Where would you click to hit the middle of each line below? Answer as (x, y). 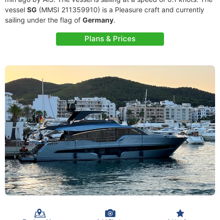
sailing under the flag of (44, 20)
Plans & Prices (110, 39)
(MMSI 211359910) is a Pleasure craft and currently (121, 10)
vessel (16, 10)
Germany (98, 20)
